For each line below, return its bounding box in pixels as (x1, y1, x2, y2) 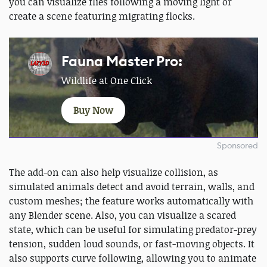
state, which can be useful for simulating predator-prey (9, 223, 257, 237)
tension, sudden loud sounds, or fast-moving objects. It (9, 237, 254, 251)
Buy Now (73, 104, 113, 117)
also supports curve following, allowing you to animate (9, 252, 256, 265)
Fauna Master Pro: (61, 52, 182, 72)
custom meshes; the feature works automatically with (9, 194, 253, 208)
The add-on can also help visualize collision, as (9, 166, 218, 179)
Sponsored (217, 140, 258, 151)
